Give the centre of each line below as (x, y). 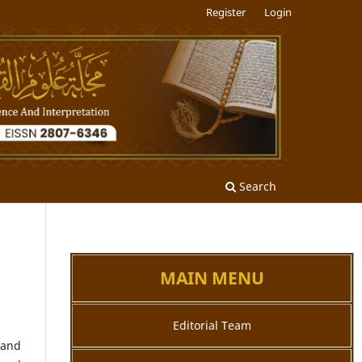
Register (226, 12)
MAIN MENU (212, 278)
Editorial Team (212, 325)
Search (256, 186)
